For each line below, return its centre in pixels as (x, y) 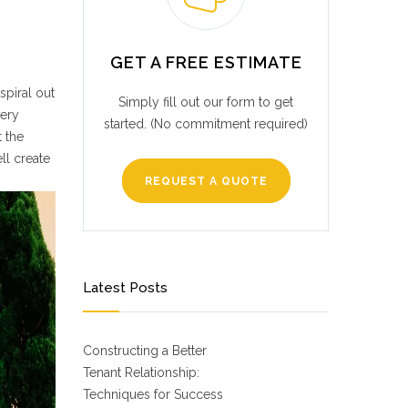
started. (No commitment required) (206, 124)
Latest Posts (125, 288)
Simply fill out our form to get (206, 102)
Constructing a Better (145, 351)
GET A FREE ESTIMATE (206, 62)
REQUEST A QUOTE (206, 181)
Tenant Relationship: (141, 372)
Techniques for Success (153, 394)
